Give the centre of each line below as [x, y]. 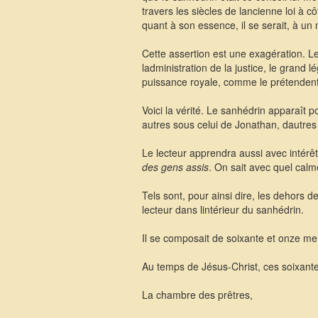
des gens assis [175, 167]
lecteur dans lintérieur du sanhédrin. [223, 209]
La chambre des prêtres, [197, 295]
